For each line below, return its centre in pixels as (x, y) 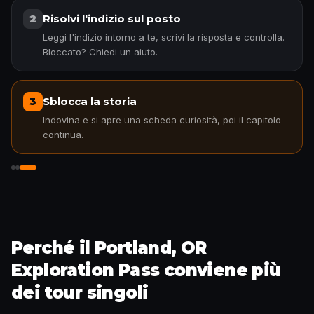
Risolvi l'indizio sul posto (112, 19)
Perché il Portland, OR (109, 248)
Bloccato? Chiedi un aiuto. (100, 52)
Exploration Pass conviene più (146, 270)
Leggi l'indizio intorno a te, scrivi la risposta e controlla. (164, 37)
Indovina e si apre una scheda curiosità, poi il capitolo (162, 120)
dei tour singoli (80, 293)
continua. (63, 135)
